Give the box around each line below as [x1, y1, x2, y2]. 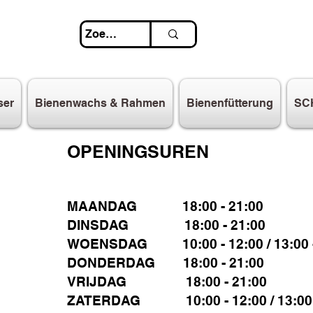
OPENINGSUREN [67, 141, 209, 163]
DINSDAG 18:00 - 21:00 [67, 217, 265, 233]
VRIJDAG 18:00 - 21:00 [67, 274, 267, 290]
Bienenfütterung [187, 96, 273, 110]
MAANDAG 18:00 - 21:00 [67, 198, 263, 214]
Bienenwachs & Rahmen [35, 96, 166, 110]
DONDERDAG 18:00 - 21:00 [67, 255, 264, 271]
